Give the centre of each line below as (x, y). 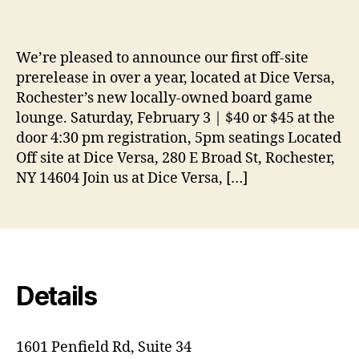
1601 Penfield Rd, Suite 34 (104, 347)
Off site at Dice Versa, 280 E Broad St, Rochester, (175, 158)
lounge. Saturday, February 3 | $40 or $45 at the (175, 118)
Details (56, 296)
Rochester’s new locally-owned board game (164, 98)
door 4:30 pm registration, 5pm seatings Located (179, 138)
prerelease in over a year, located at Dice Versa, (175, 78)
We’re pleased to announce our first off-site (162, 58)
